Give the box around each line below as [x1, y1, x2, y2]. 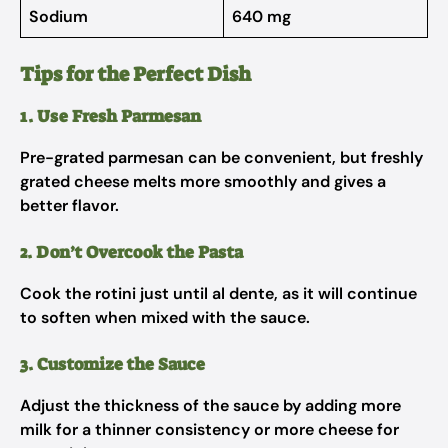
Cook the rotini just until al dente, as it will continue [20, 283, 417, 304]
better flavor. [20, 195, 119, 216]
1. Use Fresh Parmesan [20, 105, 201, 127]
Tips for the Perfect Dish [20, 61, 251, 87]
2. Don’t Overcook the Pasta [20, 241, 243, 263]
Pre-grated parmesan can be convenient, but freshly [20, 147, 423, 168]
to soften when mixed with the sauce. [20, 307, 310, 328]
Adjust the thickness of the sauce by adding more [20, 395, 401, 416]
